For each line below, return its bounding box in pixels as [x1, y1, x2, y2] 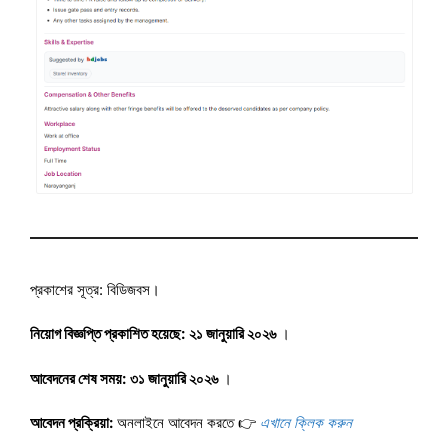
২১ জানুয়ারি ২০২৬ [189, 324, 276, 344]
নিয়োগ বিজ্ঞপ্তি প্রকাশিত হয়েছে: [30, 324, 185, 344]
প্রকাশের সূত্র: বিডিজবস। [30, 279, 160, 299]
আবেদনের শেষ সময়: [30, 368, 126, 388]
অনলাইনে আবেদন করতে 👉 [113, 413, 256, 433]
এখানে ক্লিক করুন [260, 413, 352, 433]
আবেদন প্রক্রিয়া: [30, 413, 113, 433]
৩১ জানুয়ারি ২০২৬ [130, 368, 218, 388]
